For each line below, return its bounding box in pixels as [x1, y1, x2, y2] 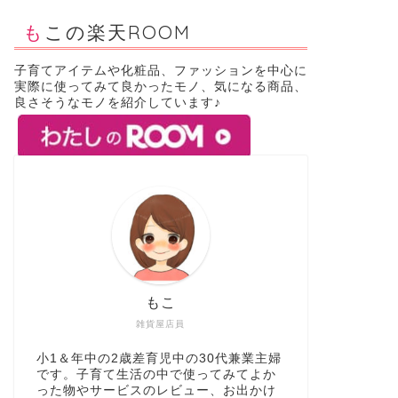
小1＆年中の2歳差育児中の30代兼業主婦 [36, 352, 282, 366]
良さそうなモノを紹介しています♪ [13, 96, 221, 110]
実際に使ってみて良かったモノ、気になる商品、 [13, 80, 307, 94]
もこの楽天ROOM [44, 20, 191, 44]
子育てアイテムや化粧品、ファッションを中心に [13, 64, 307, 78]
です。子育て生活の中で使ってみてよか [36, 368, 276, 382]
